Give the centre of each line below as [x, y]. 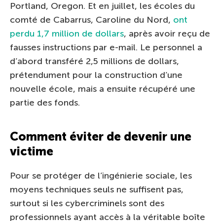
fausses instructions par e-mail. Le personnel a [106, 47]
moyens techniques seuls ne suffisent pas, [97, 189]
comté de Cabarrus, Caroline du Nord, [92, 19]
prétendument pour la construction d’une [96, 75]
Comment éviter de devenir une [101, 136]
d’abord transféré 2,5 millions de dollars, [94, 61]
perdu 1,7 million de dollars [67, 33]
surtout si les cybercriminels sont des [87, 203]
